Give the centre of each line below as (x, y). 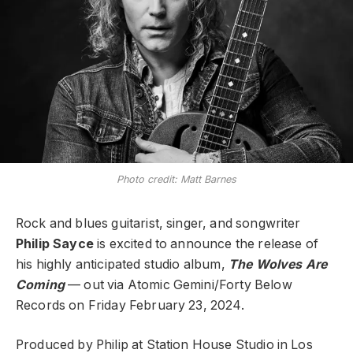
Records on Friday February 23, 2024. (130, 305)
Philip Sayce (55, 243)
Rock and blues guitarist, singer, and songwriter (158, 223)
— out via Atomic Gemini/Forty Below (178, 284)
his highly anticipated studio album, (122, 264)
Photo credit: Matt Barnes (176, 179)
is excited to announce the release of (206, 243)
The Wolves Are (278, 264)
